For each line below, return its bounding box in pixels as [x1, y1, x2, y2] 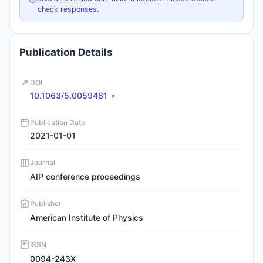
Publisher [30, 199, 62, 208]
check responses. [38, 5, 99, 14]
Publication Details [19, 46, 113, 58]
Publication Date [30, 118, 85, 127]
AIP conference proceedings [30, 171, 140, 181]
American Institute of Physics [30, 213, 143, 222]
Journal [30, 158, 55, 167]
